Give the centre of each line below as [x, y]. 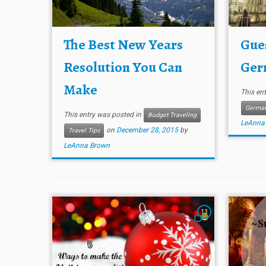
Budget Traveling [172, 115]
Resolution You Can [123, 67]
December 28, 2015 [148, 130]
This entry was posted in [104, 115]
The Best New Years [123, 45]
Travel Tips [84, 130]
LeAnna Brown [87, 145]
